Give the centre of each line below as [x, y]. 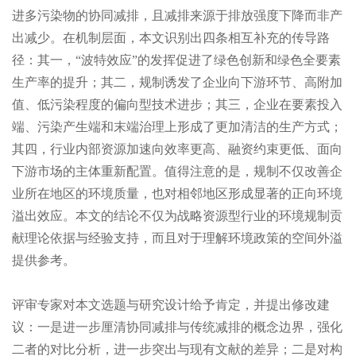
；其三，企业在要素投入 [273, 104]
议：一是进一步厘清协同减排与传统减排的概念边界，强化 [177, 327]
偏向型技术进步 [158, 104]
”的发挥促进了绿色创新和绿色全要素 [236, 60]
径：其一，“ [46, 60]
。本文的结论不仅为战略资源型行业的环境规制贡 [203, 215]
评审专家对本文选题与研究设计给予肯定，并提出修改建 [171, 304]
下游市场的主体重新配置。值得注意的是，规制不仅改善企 [177, 171]
